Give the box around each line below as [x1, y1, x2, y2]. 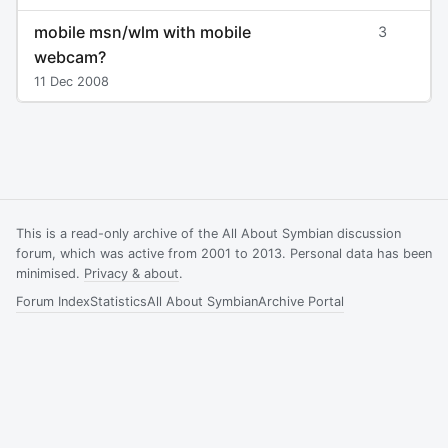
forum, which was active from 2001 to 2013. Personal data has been [16, 245, 432, 261]
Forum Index [16, 293, 90, 309]
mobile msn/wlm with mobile [34, 21, 251, 42]
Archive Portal [258, 293, 344, 309]
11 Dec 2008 [34, 74, 109, 90]
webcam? [34, 46, 106, 67]
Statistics [90, 293, 147, 309]
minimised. [16, 265, 84, 281]
